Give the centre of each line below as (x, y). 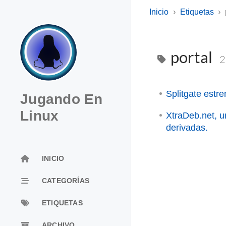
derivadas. (187, 127)
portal (191, 57)
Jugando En (62, 99)
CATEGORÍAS (66, 180)
